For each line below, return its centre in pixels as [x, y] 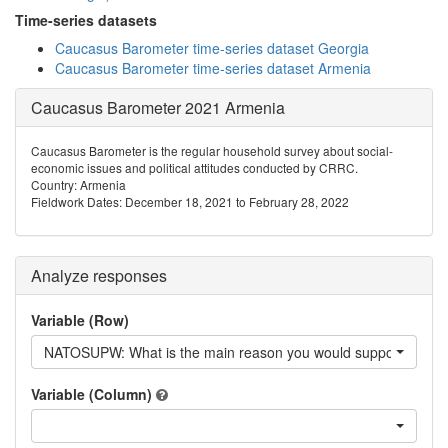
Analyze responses [99, 275]
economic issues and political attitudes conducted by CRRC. [194, 167]
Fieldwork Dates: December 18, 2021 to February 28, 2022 [190, 201]
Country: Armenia [78, 184]
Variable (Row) [80, 320]
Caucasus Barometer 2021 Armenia [158, 107]
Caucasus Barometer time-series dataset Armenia [213, 68]
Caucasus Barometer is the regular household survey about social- [212, 150]
